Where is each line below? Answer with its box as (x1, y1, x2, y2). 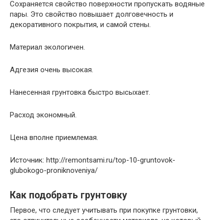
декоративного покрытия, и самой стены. (10, 20, 151, 29)
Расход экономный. (10, 110, 77, 119)
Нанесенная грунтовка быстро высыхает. (10, 87, 150, 97)
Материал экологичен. (10, 42, 85, 52)
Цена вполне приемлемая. (10, 133, 98, 142)
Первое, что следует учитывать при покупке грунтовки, (10, 205, 198, 215)
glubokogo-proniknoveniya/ (10, 165, 98, 175)
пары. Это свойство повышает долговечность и (10, 9, 173, 19)
